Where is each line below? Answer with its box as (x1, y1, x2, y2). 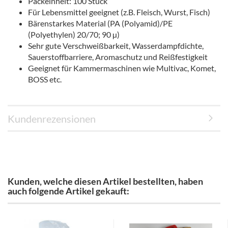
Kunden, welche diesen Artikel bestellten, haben (8, 176, 203, 187)
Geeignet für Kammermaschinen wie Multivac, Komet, (28, 63, 216, 73)
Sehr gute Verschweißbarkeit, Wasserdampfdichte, (28, 41, 204, 50)
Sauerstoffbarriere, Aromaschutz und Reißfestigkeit (28, 52, 208, 62)
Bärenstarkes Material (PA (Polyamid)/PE (28, 18, 173, 28)
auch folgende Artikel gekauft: (8, 185, 129, 196)
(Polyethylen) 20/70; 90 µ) (28, 30, 120, 39)
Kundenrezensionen (8, 112, 96, 125)
